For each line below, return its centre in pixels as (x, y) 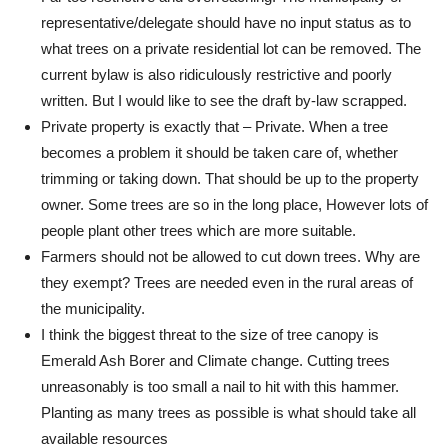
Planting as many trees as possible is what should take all (228, 412)
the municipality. (93, 308)
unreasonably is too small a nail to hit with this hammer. (220, 386)
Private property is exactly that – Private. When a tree (214, 126)
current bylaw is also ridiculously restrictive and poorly (216, 74)
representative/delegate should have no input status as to (226, 22)
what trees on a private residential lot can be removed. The (231, 48)
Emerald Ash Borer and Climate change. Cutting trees (215, 360)
